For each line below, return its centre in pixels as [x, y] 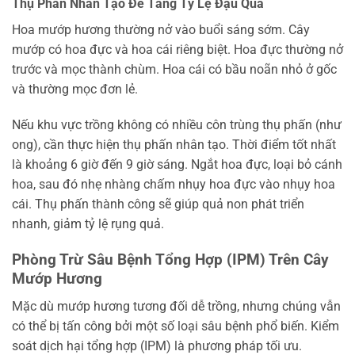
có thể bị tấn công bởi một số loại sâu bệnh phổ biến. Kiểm [176, 326]
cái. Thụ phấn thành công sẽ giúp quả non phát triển [158, 204]
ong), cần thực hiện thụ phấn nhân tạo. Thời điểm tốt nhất [174, 145]
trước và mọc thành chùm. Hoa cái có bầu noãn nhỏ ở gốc [174, 69]
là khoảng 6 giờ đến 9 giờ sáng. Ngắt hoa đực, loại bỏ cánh [177, 165]
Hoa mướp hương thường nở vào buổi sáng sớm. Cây [161, 29]
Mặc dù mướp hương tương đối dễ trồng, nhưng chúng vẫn [176, 306]
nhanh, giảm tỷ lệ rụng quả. [88, 224]
